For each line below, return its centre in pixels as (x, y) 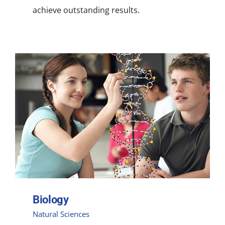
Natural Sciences (61, 214)
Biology (51, 200)
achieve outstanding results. (86, 10)
